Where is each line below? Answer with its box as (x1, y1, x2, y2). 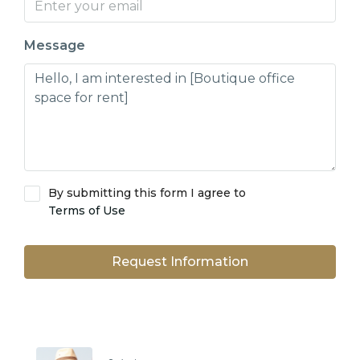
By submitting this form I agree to (48, 186, 246, 200)
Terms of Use (48, 203, 125, 218)
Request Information (112, 254, 248, 269)
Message (24, 38, 85, 53)
